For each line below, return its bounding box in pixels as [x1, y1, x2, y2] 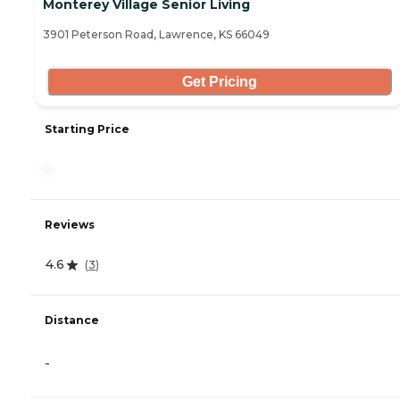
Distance [45, 313, 99, 328]
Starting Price [45, 122, 129, 137]
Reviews [45, 218, 95, 232]
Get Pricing [181, 73, 257, 89]
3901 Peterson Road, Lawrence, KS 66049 [43, 28, 270, 42]
